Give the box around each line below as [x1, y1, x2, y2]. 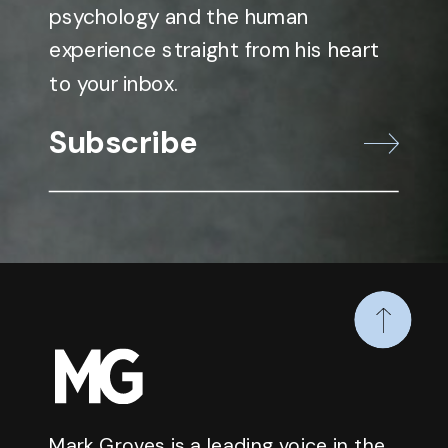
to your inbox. [49, 70, 178, 99]
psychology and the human [49, 2, 308, 31]
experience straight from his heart [49, 36, 380, 65]
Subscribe [49, 121, 198, 163]
